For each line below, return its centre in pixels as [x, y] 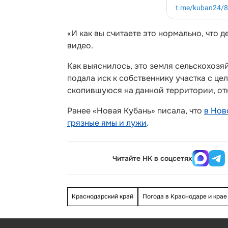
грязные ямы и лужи [107, 123]
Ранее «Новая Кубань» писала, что [136, 111]
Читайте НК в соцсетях [153, 158]
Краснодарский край [103, 196]
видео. [80, 46]
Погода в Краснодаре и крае [185, 196]
